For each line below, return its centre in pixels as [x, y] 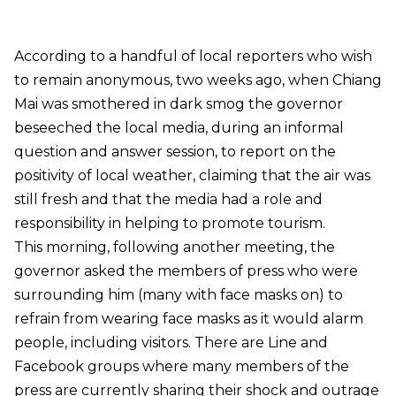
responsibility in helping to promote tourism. [171, 224]
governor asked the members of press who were [186, 271]
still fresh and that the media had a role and [168, 200]
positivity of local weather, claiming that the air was [192, 176]
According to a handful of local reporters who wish [193, 57]
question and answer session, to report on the [175, 152]
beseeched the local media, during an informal [179, 128]
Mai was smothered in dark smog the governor [179, 104]
